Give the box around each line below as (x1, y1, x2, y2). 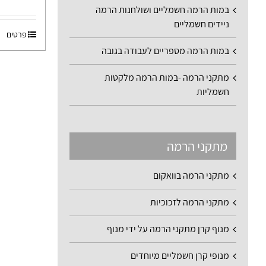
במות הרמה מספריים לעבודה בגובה (102, 45, 229, 58)
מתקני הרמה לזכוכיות (150, 195, 229, 208)
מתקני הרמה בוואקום (153, 169, 229, 182)
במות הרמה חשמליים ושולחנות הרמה (96, 4, 229, 17)
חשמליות (197, 85, 229, 99)
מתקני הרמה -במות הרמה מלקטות (104, 71, 229, 84)
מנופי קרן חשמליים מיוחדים (131, 249, 229, 262)
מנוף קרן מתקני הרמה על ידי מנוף (107, 222, 229, 235)
